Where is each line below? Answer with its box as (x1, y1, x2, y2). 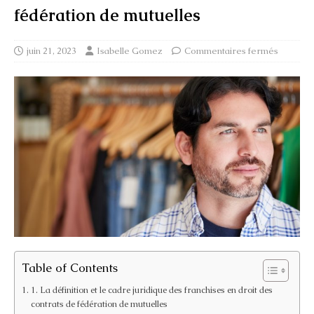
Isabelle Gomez (97, 44, 163, 57)
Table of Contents (22, 259, 118, 275)
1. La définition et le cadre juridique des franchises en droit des (30, 283, 273, 296)
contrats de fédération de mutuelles (30, 297, 168, 310)
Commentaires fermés (184, 44, 278, 57)
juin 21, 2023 (27, 44, 76, 57)
